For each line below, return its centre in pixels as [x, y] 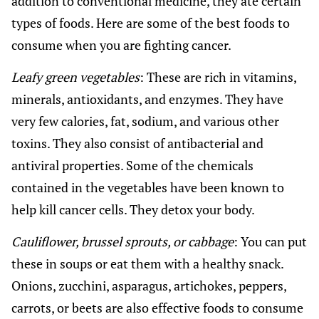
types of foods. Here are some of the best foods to [151, 22]
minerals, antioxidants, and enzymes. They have [147, 99]
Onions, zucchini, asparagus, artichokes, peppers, [149, 285]
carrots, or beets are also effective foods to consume [157, 307]
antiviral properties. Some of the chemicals [132, 165]
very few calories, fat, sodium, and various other [145, 121]
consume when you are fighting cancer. [121, 45]
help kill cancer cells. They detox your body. [133, 209]
